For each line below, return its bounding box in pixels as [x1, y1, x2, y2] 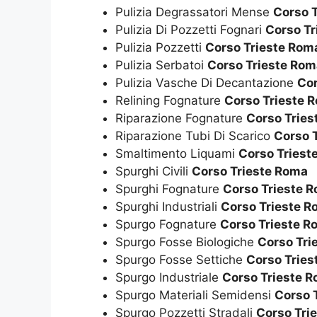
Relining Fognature [115, 93, 224, 108]
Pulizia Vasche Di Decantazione [115, 76, 297, 91]
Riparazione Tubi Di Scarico [115, 129, 274, 144]
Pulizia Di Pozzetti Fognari [115, 23, 265, 38]
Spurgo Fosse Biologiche [115, 235, 258, 250]
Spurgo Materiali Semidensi [115, 288, 275, 303]
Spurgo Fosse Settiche [115, 253, 246, 267]
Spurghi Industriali [115, 200, 221, 214]
